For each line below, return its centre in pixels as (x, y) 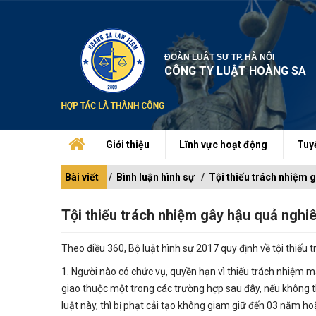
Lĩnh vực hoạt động (223, 145)
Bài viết (82, 177)
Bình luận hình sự (156, 177)
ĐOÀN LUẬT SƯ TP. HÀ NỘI (219, 57)
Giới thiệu (128, 145)
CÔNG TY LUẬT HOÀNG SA (235, 71)
